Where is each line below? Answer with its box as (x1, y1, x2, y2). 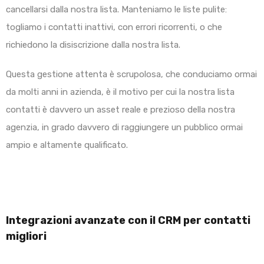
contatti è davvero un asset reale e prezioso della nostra (6, 104, 235, 115)
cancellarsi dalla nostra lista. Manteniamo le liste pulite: (6, 4, 227, 15)
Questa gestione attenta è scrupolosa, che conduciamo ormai (6, 69, 257, 80)
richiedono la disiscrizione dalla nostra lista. (6, 39, 180, 51)
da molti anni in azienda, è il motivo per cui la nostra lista (6, 87, 235, 98)
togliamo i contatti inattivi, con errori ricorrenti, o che (6, 22, 222, 33)
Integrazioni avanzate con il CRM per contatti (6, 214, 250, 227)
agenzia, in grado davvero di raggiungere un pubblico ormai (6, 122, 243, 133)
